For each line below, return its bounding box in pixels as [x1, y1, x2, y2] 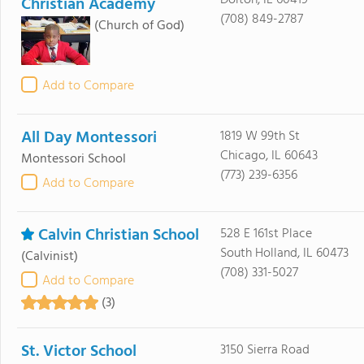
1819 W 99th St [219, 126, 300, 147]
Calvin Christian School [38, 223, 199, 249]
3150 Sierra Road [219, 340, 310, 361]
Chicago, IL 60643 [219, 145, 318, 167]
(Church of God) [94, 15, 184, 37]
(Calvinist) [21, 246, 78, 267]
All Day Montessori [21, 125, 157, 151]
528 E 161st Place [219, 223, 312, 245]
